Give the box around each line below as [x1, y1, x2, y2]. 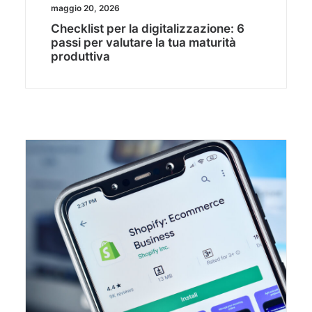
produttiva [51, 49, 110, 64]
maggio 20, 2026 [51, 3, 120, 14]
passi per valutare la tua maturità [51, 36, 236, 50]
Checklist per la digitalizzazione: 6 [51, 22, 244, 36]
